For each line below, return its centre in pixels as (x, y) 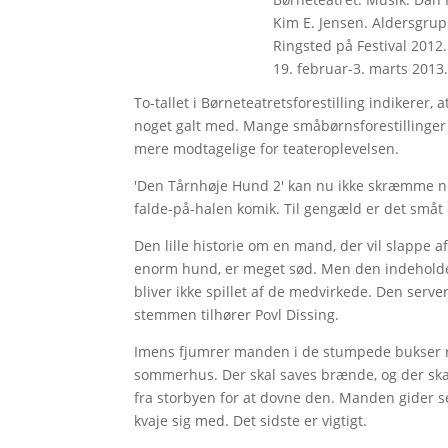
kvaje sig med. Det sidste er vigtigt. (251, 420)
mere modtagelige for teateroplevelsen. (267, 148)
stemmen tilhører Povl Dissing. (237, 314)
